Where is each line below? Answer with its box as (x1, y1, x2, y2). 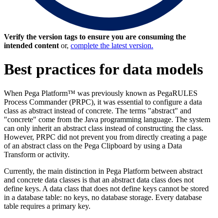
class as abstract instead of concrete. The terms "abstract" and (4, 106, 191, 115)
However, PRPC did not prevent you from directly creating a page (4, 132, 207, 141)
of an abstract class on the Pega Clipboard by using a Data (4, 141, 182, 150)
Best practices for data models (4, 60, 203, 78)
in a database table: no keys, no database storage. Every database (4, 193, 202, 201)
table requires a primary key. (4, 201, 92, 210)
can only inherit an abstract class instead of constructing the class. (4, 124, 203, 132)
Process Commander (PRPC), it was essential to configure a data (4, 97, 202, 106)
